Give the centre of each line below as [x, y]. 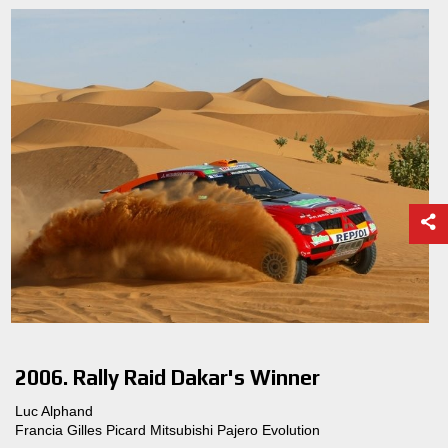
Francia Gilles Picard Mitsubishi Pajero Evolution [167, 429]
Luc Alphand [54, 410]
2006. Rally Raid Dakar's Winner [167, 378]
